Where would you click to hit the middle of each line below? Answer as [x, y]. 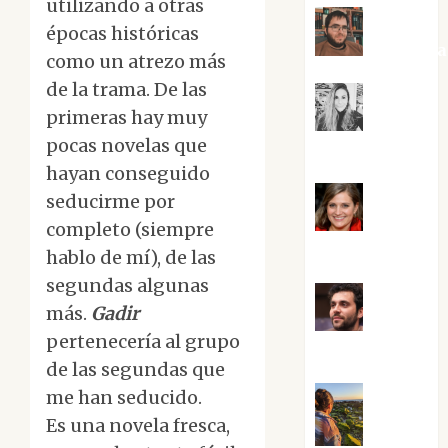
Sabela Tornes [376, 349]
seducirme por [110, 202]
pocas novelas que [126, 146]
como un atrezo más [136, 62]
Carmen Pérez [375, 249]
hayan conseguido [128, 174]
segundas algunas [127, 286]
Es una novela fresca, [138, 426]
